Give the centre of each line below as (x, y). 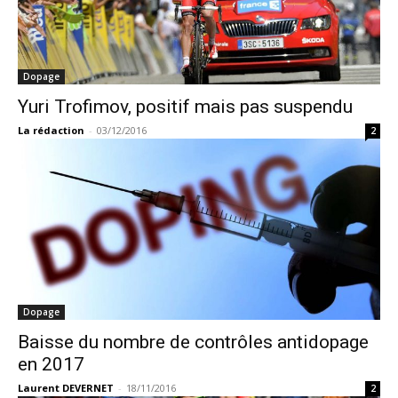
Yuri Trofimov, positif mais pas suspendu (185, 107)
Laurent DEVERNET (66, 388)
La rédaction (51, 130)
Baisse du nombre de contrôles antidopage (193, 342)
